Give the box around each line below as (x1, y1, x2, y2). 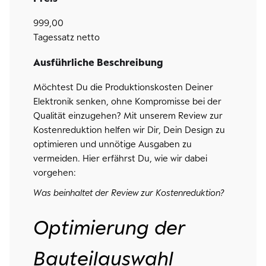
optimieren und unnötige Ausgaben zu (33, 139, 192, 149)
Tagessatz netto (33, 32, 100, 42)
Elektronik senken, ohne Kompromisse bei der (33, 96, 221, 106)
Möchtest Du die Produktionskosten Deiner (33, 82, 213, 92)
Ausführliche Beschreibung (33, 56, 163, 68)
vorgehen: (33, 167, 76, 178)
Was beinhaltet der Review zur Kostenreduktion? (33, 188, 224, 198)
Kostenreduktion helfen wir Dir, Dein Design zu (33, 125, 225, 135)
